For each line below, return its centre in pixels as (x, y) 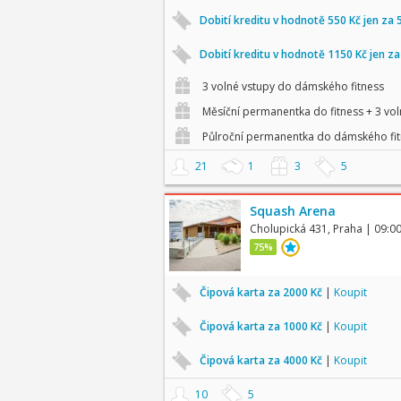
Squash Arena (292, 211)
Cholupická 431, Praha (306, 229)
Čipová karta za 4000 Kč (262, 360)
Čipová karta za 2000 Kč (262, 292)
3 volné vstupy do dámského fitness (291, 86)
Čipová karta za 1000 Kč (262, 326)
